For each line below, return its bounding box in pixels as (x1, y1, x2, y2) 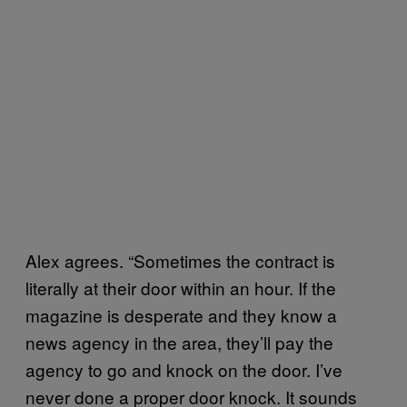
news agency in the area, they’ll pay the (25, 329, 333, 354)
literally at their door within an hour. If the (25, 274, 336, 300)
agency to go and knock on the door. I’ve (25, 356, 342, 382)
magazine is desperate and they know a (25, 302, 337, 327)
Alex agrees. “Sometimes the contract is (25, 247, 335, 273)
